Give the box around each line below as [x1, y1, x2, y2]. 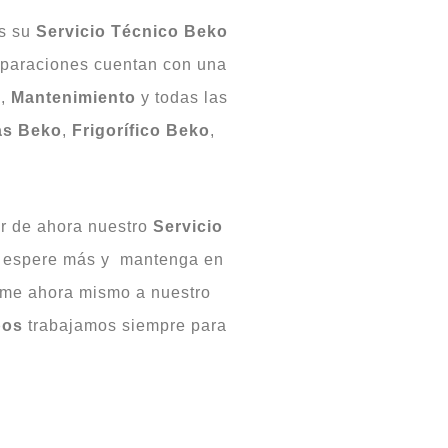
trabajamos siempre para [23, 316, 227, 334]
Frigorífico [71, 121, 161, 139]
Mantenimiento [11, 88, 136, 106]
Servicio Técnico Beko [36, 22, 228, 40]
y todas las [136, 88, 228, 106]
